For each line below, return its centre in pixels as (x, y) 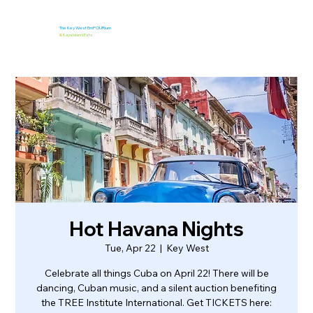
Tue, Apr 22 (130, 248)
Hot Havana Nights (156, 229)
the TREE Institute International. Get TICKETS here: (156, 303)
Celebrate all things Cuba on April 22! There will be (156, 273)
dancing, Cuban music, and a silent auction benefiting (156, 288)
